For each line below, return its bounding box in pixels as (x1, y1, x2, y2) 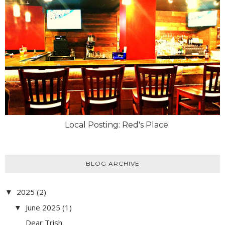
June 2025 (26, 202, 60, 212)
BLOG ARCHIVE (85, 159, 140, 167)
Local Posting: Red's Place (64, 120, 168, 130)
